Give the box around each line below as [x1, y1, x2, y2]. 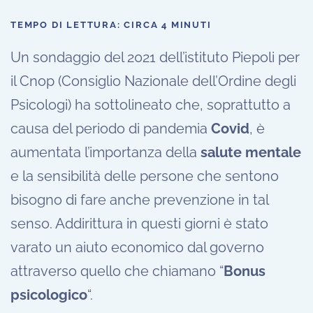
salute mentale [201, 144, 301, 161]
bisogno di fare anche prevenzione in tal [10, 191, 268, 209]
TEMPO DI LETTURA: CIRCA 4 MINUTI [10, 20, 212, 31]
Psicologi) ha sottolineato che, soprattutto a [10, 96, 291, 114]
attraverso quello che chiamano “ [10, 263, 224, 280]
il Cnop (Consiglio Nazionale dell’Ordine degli [10, 73, 296, 90]
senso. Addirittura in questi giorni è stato [10, 215, 268, 233]
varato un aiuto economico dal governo [10, 239, 264, 256]
